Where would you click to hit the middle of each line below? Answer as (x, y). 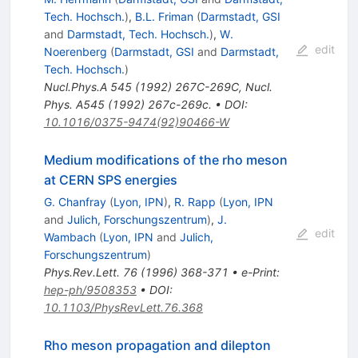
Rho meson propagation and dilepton (157, 346)
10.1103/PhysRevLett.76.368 (123, 308)
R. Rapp (195, 202)
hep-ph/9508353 (90, 290)
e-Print (259, 272)
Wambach (70, 237)
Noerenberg (75, 52)
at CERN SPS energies (110, 180)
